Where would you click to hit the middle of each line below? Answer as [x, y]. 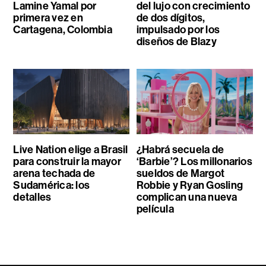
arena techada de [54, 174]
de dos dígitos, [171, 18]
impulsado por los [178, 30]
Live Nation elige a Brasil [71, 150]
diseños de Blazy [176, 42]
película [155, 209]
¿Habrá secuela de [180, 150]
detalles [32, 197]
